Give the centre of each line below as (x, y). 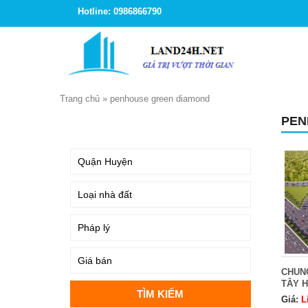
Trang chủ (80, 99)
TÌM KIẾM (94, 123)
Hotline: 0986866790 (120, 11)
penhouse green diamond (160, 99)
